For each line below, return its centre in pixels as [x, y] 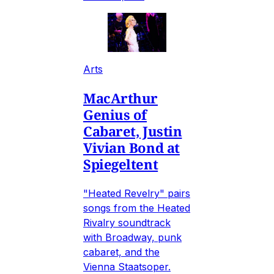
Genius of [115, 114]
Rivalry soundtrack [127, 222]
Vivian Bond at [131, 147]
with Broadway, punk [132, 237]
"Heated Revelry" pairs [137, 193]
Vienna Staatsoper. [127, 266]
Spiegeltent [121, 164]
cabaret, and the [121, 252]
